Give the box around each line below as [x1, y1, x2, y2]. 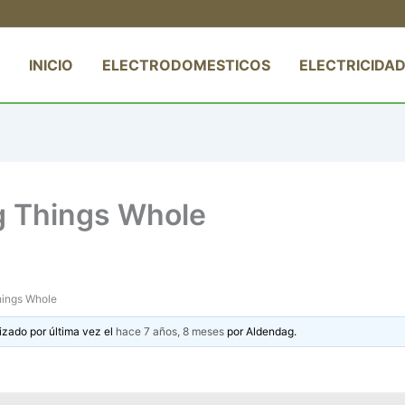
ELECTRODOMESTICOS [102, 55, 270, 74]
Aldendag [246, 324, 295, 338]
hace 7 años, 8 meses [116, 324, 225, 338]
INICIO [29, 55, 73, 74]
